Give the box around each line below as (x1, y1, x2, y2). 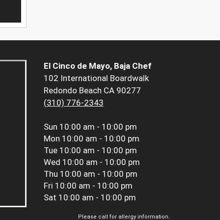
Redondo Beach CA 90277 (43, 85, 141, 96)
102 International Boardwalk (43, 73, 149, 83)
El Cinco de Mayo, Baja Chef (43, 61, 152, 71)
